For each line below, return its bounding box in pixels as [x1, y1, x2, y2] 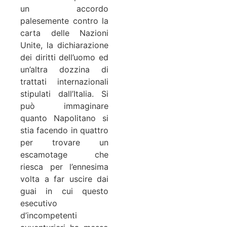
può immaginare [20, 100, 108, 111]
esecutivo [20, 198, 57, 208]
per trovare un [20, 137, 108, 147]
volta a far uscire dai [20, 173, 108, 184]
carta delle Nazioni [20, 27, 108, 38]
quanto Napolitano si [20, 112, 108, 123]
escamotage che [20, 149, 108, 160]
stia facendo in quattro [20, 125, 108, 135]
